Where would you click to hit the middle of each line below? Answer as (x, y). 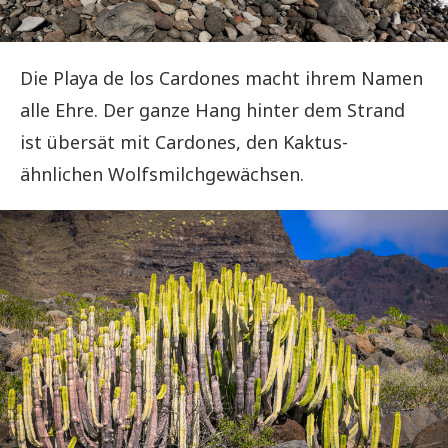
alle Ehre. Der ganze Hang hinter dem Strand (212, 110)
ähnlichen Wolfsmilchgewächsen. (162, 174)
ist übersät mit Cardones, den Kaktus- (184, 142)
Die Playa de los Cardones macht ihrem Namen (221, 78)
